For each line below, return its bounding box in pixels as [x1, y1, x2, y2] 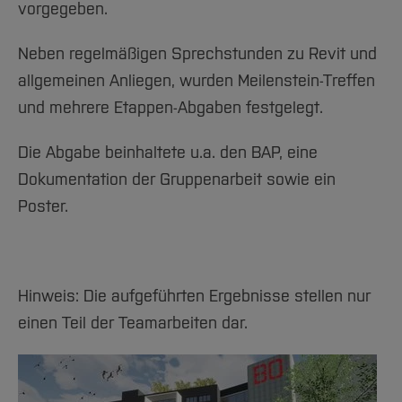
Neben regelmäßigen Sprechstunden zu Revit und [18, 44, 377, 64]
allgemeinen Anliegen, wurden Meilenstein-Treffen [18, 71, 375, 91]
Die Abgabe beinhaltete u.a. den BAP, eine [18, 143, 318, 162]
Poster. [18, 197, 68, 216]
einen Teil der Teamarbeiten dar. [18, 313, 248, 333]
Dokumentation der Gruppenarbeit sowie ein [18, 170, 336, 189]
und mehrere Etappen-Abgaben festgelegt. [18, 98, 323, 118]
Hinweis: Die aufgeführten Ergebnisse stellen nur [18, 286, 371, 306]
